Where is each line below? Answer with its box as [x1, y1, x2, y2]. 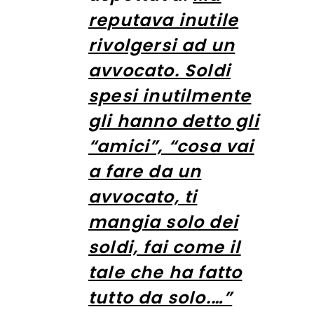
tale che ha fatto [88, 260, 243, 284]
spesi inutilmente [88, 83, 252, 107]
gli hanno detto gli [88, 109, 259, 132]
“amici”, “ [88, 134, 177, 158]
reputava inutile [88, 8, 239, 32]
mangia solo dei [88, 210, 238, 233]
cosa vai [177, 134, 254, 158]
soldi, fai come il [88, 235, 241, 259]
